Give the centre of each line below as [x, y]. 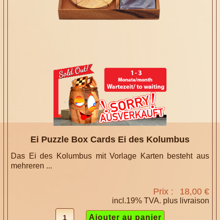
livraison [194, 200]
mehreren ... [32, 165]
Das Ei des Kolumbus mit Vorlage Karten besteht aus [110, 156]
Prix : [164, 191]
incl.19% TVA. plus [146, 200]
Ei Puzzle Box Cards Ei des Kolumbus [110, 139]
